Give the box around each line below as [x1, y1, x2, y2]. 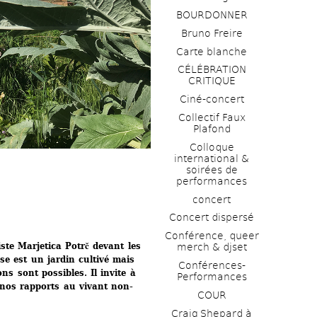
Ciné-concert [179, 93, 244, 105]
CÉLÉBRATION [177, 64, 246, 76]
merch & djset [176, 241, 247, 253]
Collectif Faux [178, 111, 246, 123]
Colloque [189, 141, 234, 153]
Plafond [192, 122, 231, 134]
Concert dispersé [169, 212, 254, 224]
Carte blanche [176, 45, 247, 57]
